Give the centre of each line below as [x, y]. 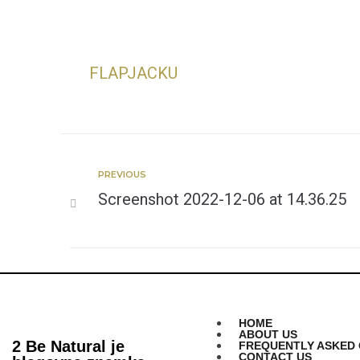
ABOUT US [268, 334]
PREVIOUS [122, 174]
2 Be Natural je [68, 346]
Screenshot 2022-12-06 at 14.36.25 [222, 199]
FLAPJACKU [133, 73]
